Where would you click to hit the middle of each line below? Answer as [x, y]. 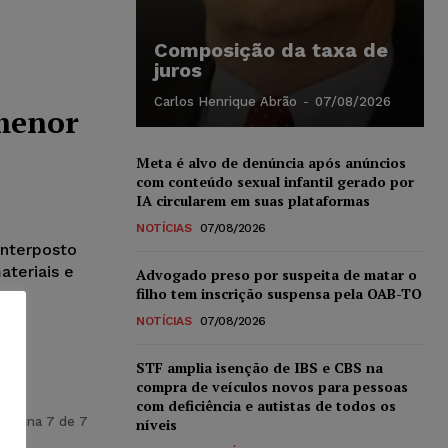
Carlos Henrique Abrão [225, 101]
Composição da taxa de [271, 49]
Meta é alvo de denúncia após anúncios [271, 162]
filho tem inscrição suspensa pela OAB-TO [279, 293]
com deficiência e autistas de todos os [266, 405]
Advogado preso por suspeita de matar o [276, 274]
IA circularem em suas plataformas [253, 200]
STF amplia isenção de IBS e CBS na [259, 367]
